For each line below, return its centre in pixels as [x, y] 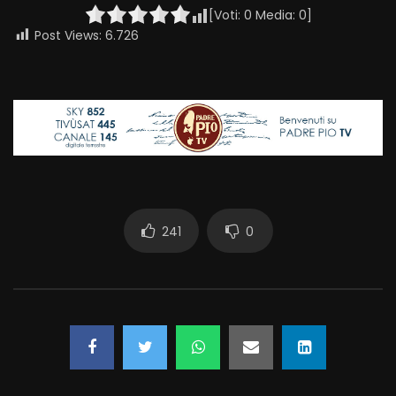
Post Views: [68, 35]
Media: [275, 15]
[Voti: [226, 15]
